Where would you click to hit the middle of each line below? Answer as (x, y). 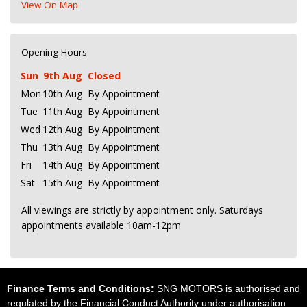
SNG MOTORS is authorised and (227, 288)
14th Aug (62, 164)
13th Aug (62, 147)
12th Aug (62, 129)
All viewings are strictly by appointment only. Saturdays (142, 210)
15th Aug (62, 182)
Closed (104, 75)
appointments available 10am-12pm (101, 225)
